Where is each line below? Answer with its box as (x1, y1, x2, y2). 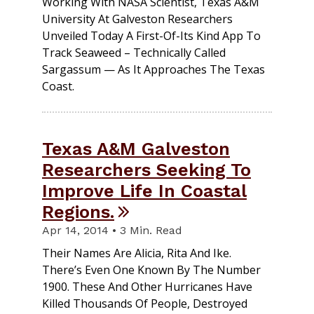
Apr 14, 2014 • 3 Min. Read (42, 224, 182, 238)
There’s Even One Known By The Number (42, 262, 261, 278)
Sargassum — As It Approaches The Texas (42, 62, 265, 78)
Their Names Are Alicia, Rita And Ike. (42, 245, 231, 261)
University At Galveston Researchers (42, 11, 233, 27)
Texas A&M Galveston (42, 138, 230, 160)
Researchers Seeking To (42, 159, 251, 181)
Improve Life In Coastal (42, 180, 247, 202)
